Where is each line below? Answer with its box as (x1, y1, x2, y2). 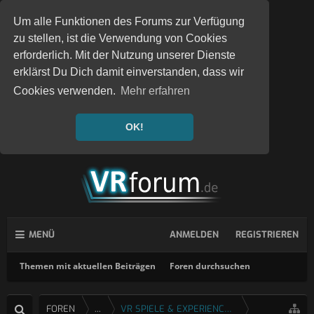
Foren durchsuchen (170, 260, 250, 272)
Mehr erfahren (121, 85, 191, 97)
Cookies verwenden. (13, 85, 119, 97)
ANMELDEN (170, 228, 219, 240)
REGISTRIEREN (235, 228, 299, 240)
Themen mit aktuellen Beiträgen (20, 260, 156, 272)
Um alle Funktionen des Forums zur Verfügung (13, 15, 245, 28)
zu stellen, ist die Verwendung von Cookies (13, 32, 228, 45)
